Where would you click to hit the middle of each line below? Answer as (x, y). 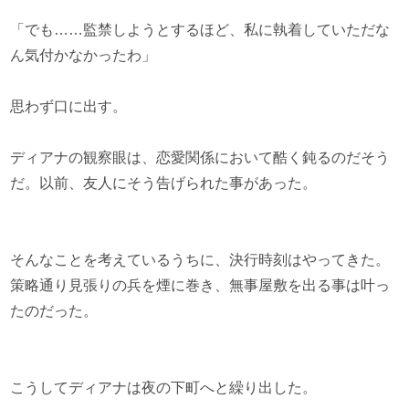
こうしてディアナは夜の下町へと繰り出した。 (164, 388)
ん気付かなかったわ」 (84, 55)
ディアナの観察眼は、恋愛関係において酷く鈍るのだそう (200, 157)
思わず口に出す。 (69, 106)
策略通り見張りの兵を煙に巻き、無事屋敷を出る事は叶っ (200, 285)
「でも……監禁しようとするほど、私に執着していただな (200, 30)
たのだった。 (54, 311)
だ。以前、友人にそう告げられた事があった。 (164, 183)
